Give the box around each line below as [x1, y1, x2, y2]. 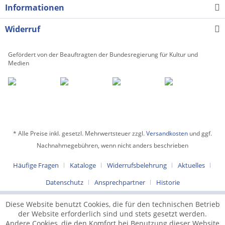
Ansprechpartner [94, 177, 145, 187]
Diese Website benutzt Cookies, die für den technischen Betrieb [5, 199, 220, 209]
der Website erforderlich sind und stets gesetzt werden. [18, 209, 207, 218]
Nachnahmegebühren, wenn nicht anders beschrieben [37, 141, 188, 150]
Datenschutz [45, 177, 83, 187]
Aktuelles [177, 160, 205, 170]
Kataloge [69, 160, 96, 170]
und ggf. [188, 129, 212, 138]
